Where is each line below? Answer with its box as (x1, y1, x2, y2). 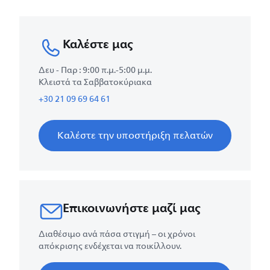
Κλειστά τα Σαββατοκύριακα (39, 75, 152, 89)
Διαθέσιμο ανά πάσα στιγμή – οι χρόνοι (39, 227, 195, 241)
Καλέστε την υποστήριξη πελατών (57, 127, 213, 143)
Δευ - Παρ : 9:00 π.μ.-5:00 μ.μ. (39, 63, 152, 77)
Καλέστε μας (63, 33, 133, 55)
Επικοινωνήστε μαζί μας (63, 196, 201, 219)
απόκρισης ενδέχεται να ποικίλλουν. (39, 239, 181, 253)
